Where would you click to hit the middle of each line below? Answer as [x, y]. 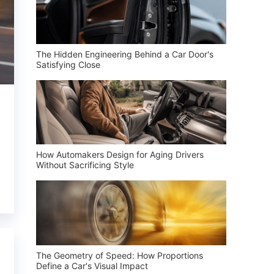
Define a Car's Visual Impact [92, 265]
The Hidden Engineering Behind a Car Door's [124, 54]
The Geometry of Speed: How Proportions [119, 255]
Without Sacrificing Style [85, 165]
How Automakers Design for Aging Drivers [120, 155]
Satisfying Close [68, 64]
